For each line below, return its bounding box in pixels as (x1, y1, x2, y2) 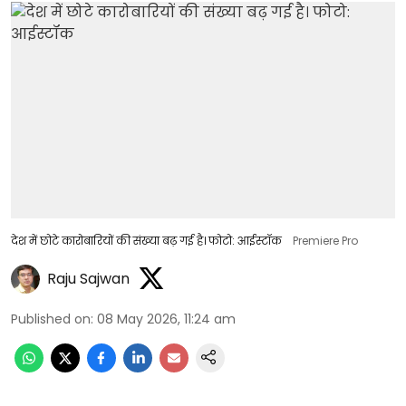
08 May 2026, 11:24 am (97, 309, 236, 328)
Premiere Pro (293, 232, 358, 248)
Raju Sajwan (47, 268, 130, 289)
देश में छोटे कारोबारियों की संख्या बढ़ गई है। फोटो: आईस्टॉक (11, 232, 282, 248)
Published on (11, 309, 91, 328)
